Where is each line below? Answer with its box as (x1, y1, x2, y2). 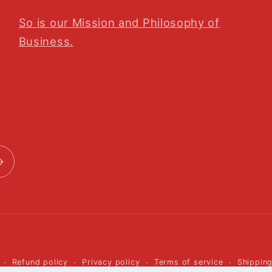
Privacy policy (82, 257, 140, 267)
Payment (135, 246, 185, 260)
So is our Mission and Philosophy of (18, 16, 220, 30)
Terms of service (154, 257, 223, 267)
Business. (18, 35, 73, 49)
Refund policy (12, 257, 69, 267)
